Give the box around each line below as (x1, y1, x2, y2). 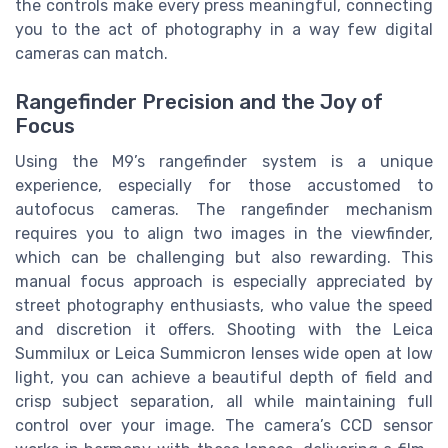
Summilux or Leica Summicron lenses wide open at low (15, 344, 433, 364)
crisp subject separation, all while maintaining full (15, 392, 433, 412)
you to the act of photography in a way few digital (15, 19, 433, 39)
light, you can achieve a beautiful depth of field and (15, 368, 433, 388)
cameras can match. (15, 43, 168, 63)
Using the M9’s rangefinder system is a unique (15, 152, 433, 172)
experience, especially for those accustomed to (15, 176, 433, 196)
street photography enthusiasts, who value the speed (15, 296, 433, 316)
